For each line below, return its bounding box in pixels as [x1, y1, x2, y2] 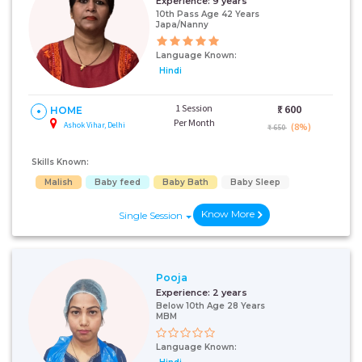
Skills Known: [32, 157, 89, 167]
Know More [201, 208, 255, 220]
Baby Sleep [230, 177, 280, 187]
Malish [44, 177, 73, 187]
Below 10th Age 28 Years [156, 300, 265, 311]
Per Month [173, 116, 215, 128]
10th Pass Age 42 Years [156, 8, 259, 19]
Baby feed [95, 177, 141, 187]
